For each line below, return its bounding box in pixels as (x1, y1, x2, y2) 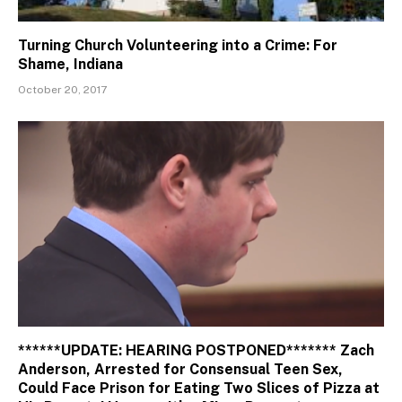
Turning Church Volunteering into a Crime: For (18, 36, 337, 54)
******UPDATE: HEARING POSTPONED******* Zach (18, 342, 374, 360)
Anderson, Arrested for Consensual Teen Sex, (18, 361, 343, 379)
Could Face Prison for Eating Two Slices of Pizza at (18, 380, 380, 398)
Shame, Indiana (18, 55, 123, 73)
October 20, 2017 (18, 83, 107, 96)
